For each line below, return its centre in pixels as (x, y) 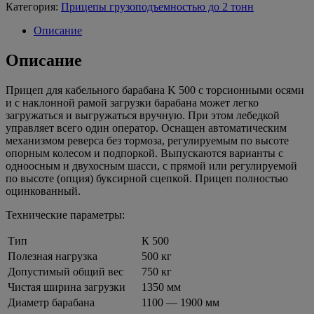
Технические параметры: (65, 214)
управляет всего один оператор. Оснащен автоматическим (146, 128)
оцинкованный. (43, 191)
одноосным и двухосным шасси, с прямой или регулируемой (151, 165)
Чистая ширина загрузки (67, 287)
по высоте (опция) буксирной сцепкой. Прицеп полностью (147, 178)
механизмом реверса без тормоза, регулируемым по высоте (147, 140)
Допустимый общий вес (66, 271)
